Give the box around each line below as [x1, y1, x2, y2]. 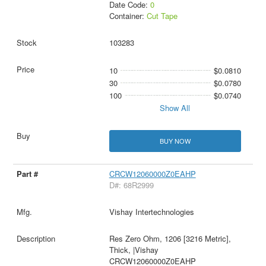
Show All [160, 102, 191, 114]
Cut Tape [146, 10, 178, 22]
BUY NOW [159, 136, 191, 146]
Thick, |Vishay [109, 244, 159, 256]
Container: [109, 10, 147, 22]
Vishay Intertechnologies [109, 206, 194, 218]
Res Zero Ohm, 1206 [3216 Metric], [109, 233, 231, 245]
